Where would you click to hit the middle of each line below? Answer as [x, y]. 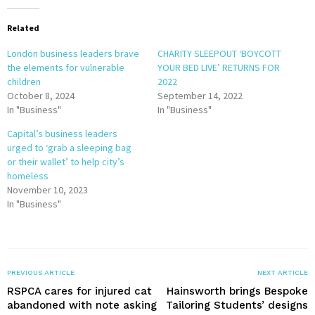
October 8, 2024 [41, 95]
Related [23, 27]
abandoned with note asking [82, 305]
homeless [28, 175]
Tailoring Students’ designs [237, 305]
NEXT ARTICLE [283, 272]
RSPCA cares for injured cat [79, 291]
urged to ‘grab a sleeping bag [69, 147]
